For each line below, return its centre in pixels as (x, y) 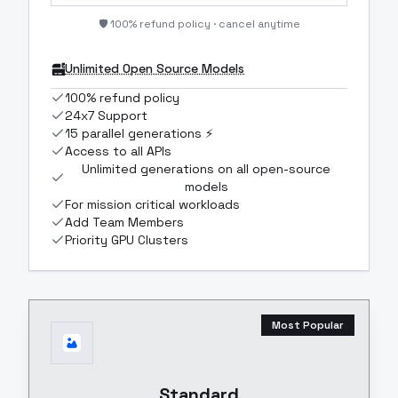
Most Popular (308, 325)
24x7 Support (106, 115)
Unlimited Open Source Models (155, 68)
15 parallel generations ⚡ (139, 133)
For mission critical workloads (152, 204)
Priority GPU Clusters (127, 239)
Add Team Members (124, 222)
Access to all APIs (118, 151)
